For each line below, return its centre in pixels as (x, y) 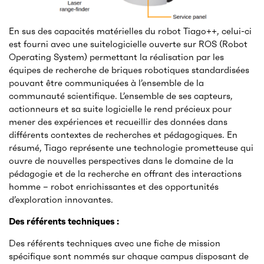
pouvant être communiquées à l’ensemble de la (106, 83)
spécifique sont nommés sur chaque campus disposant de (129, 256)
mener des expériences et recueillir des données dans (118, 122)
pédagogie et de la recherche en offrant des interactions (125, 174)
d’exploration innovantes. (61, 199)
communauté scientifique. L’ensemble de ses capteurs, (121, 96)
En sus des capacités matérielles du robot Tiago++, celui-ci (130, 31)
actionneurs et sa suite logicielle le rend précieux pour (120, 109)
